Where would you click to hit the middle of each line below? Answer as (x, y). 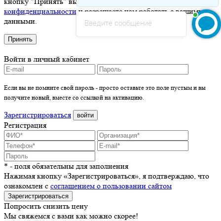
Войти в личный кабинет (47, 59)
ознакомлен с (27, 185)
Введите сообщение (118, 23)
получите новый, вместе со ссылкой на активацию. (74, 97)
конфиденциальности (40, 11)
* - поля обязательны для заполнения (66, 166)
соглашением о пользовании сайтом (111, 185)
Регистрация (25, 125)
